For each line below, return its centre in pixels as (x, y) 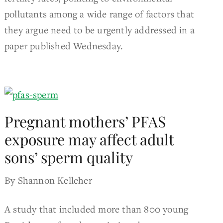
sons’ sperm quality (69, 157)
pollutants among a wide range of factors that (100, 13)
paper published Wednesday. (64, 45)
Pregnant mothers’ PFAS (85, 121)
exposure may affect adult (89, 139)
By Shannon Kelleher (48, 180)
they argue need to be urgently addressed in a (100, 29)
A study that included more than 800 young (97, 209)
